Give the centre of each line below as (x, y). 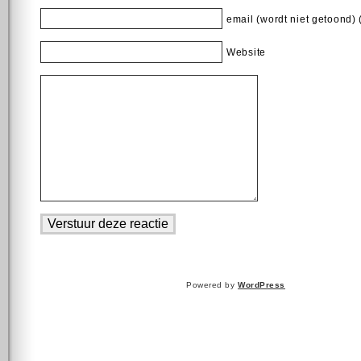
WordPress (261, 284)
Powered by (212, 284)
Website (247, 53)
